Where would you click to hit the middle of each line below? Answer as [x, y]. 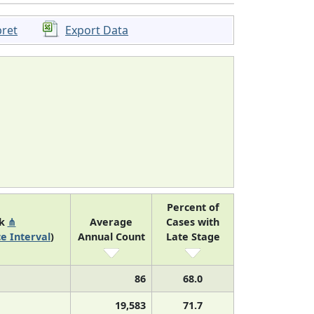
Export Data [97, 30]
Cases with [193, 221]
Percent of [193, 207]
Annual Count [111, 236]
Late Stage [193, 236]
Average [111, 221]
